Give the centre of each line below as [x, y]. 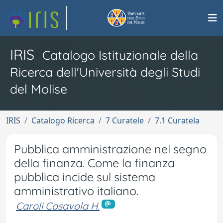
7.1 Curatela [177, 120]
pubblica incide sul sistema [85, 177]
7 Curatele [125, 120]
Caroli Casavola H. [58, 206]
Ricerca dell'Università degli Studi [105, 72]
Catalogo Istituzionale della [120, 55]
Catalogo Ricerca [63, 120]
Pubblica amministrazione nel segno [110, 149]
